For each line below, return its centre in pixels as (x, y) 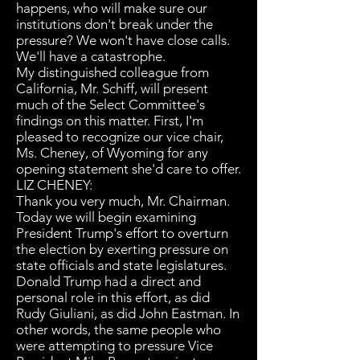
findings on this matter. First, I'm (110, 121)
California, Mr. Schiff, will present (112, 88)
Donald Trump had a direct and (108, 281)
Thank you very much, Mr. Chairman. (123, 201)
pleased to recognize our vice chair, (120, 137)
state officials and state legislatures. (121, 265)
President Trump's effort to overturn (122, 233)
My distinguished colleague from (112, 72)
